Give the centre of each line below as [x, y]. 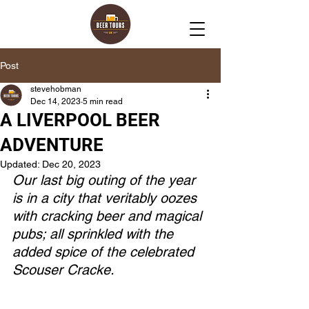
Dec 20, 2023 [71, 164]
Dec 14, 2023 [56, 101]
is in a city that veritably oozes [107, 198]
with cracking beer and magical [109, 216]
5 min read [103, 101]
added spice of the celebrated [105, 252]
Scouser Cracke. [65, 270]
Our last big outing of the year [106, 180]
